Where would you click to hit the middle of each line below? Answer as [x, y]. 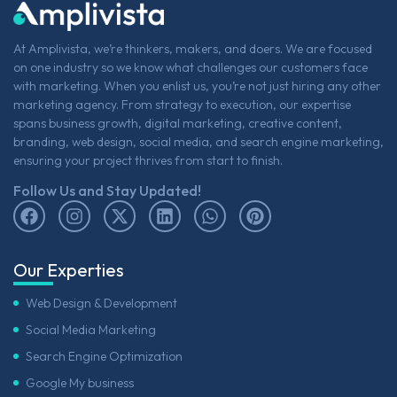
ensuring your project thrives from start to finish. [148, 161]
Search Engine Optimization [104, 356]
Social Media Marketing [91, 329]
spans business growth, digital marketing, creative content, [178, 124]
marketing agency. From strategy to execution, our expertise [182, 105]
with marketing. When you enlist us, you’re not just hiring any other [197, 86]
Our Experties [69, 269]
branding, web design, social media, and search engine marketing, [198, 142]
